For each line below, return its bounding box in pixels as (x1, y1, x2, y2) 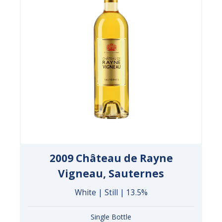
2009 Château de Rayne (49, 151, 173, 165)
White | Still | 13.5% (74, 187, 148, 198)
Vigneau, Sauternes (58, 166, 164, 180)
